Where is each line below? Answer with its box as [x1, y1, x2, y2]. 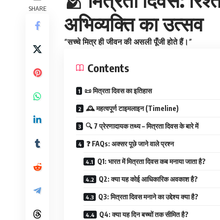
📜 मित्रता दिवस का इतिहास [84, 86, 152, 95]
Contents [87, 60, 129, 75]
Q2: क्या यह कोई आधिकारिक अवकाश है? [99, 174, 198, 183]
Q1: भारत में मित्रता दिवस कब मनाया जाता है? [97, 157, 206, 165]
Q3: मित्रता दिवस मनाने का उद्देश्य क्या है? [98, 192, 198, 201]
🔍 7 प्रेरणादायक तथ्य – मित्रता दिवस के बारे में [85, 121, 198, 130]
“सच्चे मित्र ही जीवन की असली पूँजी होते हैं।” [64, 36, 192, 47]
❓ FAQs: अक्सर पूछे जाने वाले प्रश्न [86, 139, 174, 148]
